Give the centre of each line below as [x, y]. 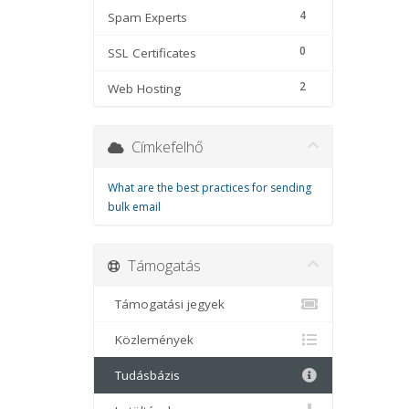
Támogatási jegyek [166, 304]
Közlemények [151, 340]
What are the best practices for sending [210, 188]
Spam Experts [147, 17]
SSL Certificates [152, 53]
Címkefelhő [164, 147]
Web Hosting [144, 89]
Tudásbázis [144, 375]
